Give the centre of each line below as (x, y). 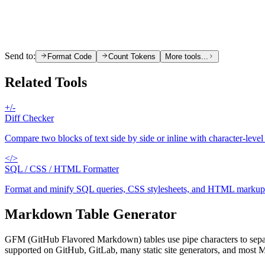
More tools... (187, 56)
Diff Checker (29, 118)
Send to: (20, 56)
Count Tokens (132, 56)
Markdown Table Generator (91, 214)
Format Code (70, 56)
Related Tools (46, 82)
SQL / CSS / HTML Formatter (62, 169)
